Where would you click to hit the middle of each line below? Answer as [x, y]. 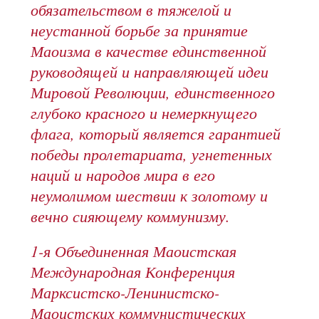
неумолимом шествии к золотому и [150, 195]
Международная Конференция [133, 272]
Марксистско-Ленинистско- [125, 292]
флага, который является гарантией [156, 134]
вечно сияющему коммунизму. [131, 216]
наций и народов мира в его [123, 175]
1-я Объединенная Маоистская [134, 251]
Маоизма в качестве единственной [149, 51]
